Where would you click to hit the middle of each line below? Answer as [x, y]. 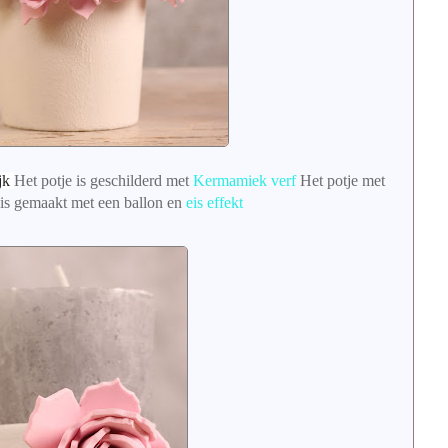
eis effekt [214, 202]
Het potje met [340, 180]
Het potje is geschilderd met [103, 180]
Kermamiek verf [244, 180]
